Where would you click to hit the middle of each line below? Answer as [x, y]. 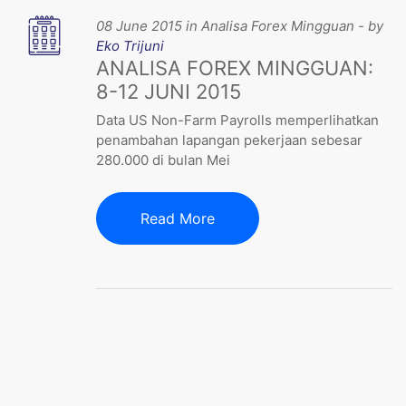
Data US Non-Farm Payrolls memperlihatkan [238, 120]
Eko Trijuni [130, 45]
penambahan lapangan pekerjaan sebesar [230, 140]
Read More [178, 218]
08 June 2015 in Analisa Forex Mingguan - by [240, 25]
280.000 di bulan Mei [164, 159]
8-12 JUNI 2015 [169, 91]
